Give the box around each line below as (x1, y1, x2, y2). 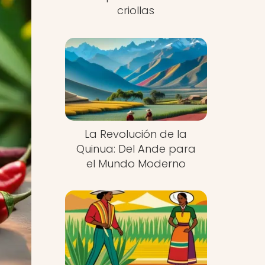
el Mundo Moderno (86, 156, 186, 171)
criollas (117, 3, 155, 18)
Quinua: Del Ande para (76, 141, 196, 156)
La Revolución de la (85, 126, 188, 141)
